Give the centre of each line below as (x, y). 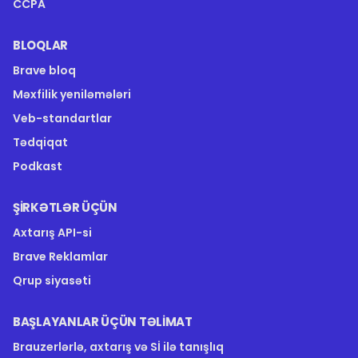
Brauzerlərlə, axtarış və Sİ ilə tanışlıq (118, 346)
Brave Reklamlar (60, 256)
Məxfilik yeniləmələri (72, 94)
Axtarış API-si (52, 232)
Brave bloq (44, 70)
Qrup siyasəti (52, 280)
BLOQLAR (40, 45)
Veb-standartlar (62, 118)
